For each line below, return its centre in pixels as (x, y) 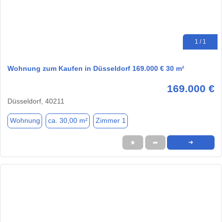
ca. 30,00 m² (68, 121)
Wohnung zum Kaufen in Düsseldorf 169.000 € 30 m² (96, 68)
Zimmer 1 (111, 121)
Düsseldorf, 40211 (36, 101)
